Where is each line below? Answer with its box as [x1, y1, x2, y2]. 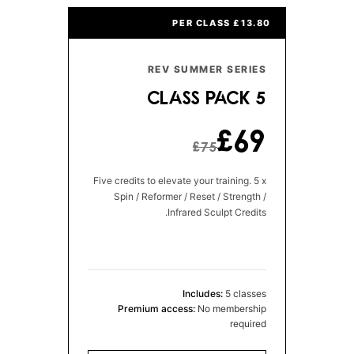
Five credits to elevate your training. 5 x [93, 174, 266, 186]
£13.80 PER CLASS [233, 17, 271, 28]
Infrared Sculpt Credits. [168, 205, 266, 218]
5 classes [223, 287, 266, 299]
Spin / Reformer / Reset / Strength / [114, 190, 266, 202]
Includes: [183, 287, 223, 299]
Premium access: [118, 302, 195, 314]
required [230, 317, 266, 330]
